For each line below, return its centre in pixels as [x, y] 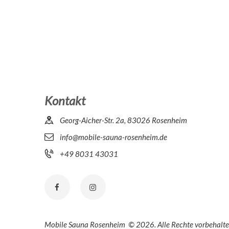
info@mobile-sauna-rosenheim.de [113, 137]
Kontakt [65, 100]
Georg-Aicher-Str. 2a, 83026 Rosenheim [123, 120]
